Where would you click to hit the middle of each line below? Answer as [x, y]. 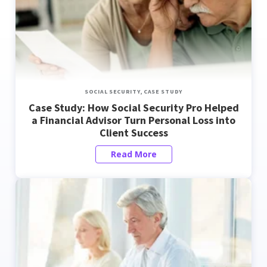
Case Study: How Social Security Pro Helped [133, 108]
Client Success [133, 133]
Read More [133, 154]
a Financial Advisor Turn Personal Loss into [133, 120]
